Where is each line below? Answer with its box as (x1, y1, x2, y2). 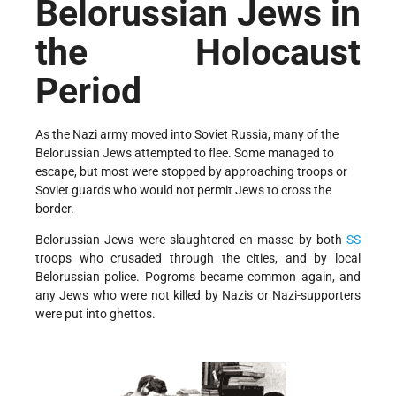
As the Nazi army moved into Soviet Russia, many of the (35, 126, 339, 141)
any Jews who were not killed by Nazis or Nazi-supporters (35, 287, 361, 302)
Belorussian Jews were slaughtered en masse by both (35, 232, 346, 247)
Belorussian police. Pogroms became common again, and (35, 269, 361, 284)
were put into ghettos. (35, 306, 156, 321)
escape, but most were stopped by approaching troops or (35, 164, 347, 179)
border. (35, 201, 74, 216)
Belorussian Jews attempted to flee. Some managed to (35, 145, 334, 160)
